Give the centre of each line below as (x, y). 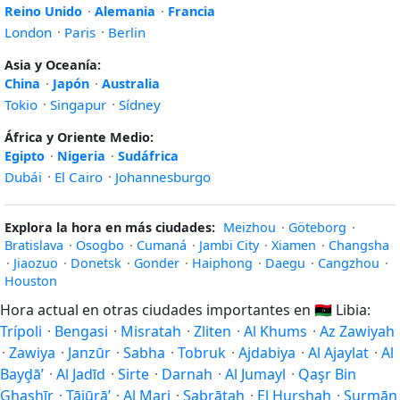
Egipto (25, 156)
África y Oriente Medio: (79, 137)
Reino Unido (43, 11)
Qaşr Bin (327, 374)
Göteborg (317, 227)
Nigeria (81, 156)
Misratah (151, 331)
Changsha (359, 245)
